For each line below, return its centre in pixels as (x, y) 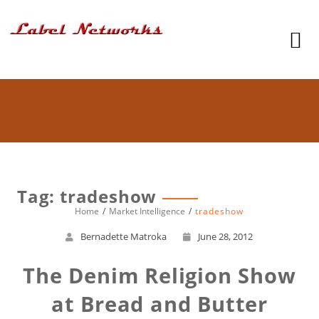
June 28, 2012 (226, 236)
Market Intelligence (147, 211)
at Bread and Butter (159, 304)
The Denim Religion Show (159, 275)
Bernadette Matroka (124, 236)
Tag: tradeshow (87, 196)
